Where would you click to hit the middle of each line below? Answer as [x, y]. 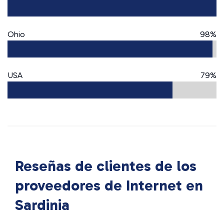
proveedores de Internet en [109, 185]
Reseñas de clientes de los [106, 166]
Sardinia [42, 205]
